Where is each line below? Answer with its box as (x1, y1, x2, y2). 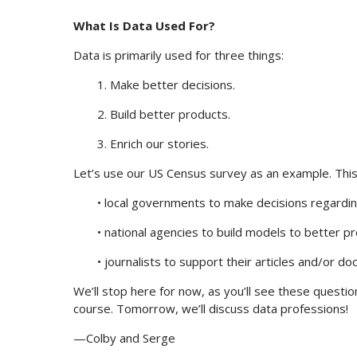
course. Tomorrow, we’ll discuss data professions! (73, 300, 348, 317)
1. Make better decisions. (97, 76, 235, 93)
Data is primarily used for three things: (73, 47, 284, 64)
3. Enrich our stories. (97, 135, 209, 152)
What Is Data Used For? (73, 18, 215, 34)
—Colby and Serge (73, 330, 175, 347)
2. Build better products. (97, 106, 230, 123)
